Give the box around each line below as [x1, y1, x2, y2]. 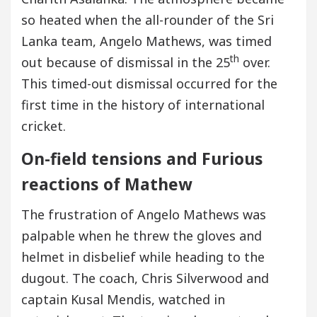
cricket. [21, 117, 66, 134]
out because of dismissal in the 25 [21, 53, 230, 71]
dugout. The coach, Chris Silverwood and [21, 269, 269, 287]
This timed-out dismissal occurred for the [21, 74, 277, 92]
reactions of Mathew [21, 172, 192, 195]
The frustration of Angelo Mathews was [21, 205, 266, 223]
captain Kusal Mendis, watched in [21, 290, 225, 308]
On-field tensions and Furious [21, 146, 263, 170]
